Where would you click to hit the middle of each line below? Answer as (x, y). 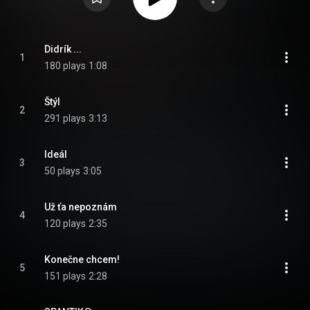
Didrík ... (63, 49)
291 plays (65, 118)
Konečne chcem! (82, 259)
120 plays (65, 224)
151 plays (65, 276)
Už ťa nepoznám (81, 207)
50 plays (62, 171)
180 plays (65, 66)
